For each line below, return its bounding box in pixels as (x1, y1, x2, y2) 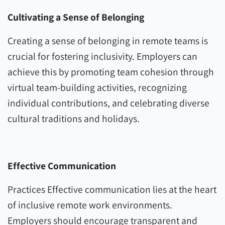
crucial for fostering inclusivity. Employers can (8, 50, 197, 63)
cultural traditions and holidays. (8, 112, 140, 125)
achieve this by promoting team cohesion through (8, 65, 214, 78)
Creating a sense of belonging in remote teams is (8, 34, 208, 47)
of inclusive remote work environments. (8, 198, 172, 211)
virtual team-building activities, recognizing (8, 81, 187, 94)
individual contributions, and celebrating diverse (8, 96, 209, 109)
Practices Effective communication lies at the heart (8, 183, 216, 196)
